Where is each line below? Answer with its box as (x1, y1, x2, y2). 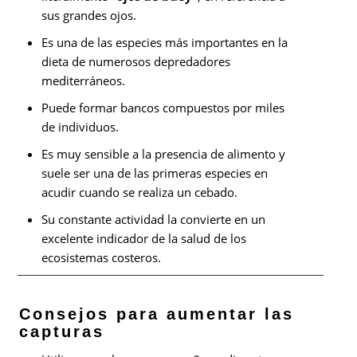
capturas (19, 322, 105, 340)
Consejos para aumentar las (19, 304, 295, 323)
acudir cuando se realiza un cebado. (41, 183, 238, 200)
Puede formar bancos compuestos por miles (41, 99, 285, 116)
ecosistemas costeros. (41, 249, 162, 265)
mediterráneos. (41, 72, 126, 88)
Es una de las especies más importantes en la (41, 33, 288, 50)
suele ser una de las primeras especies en (41, 164, 269, 181)
